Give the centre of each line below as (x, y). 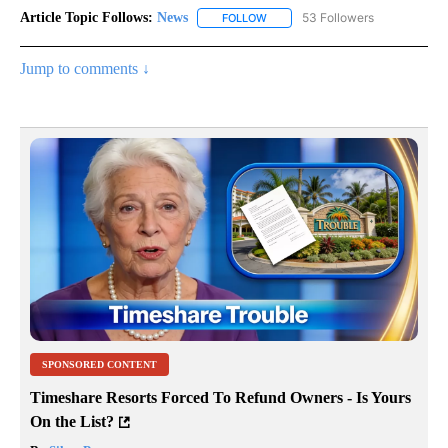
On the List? (72, 421)
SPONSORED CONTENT (99, 364)
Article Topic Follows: (86, 18)
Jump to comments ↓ (85, 69)
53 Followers (338, 18)
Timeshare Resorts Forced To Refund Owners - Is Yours (220, 397)
